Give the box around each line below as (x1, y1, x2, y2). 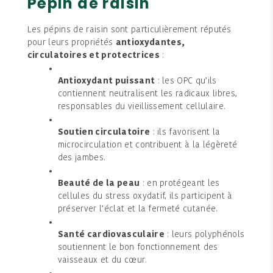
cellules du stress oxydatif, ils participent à (57, 191, 233, 201)
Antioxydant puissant (57, 76, 155, 86)
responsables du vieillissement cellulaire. (57, 102, 226, 112)
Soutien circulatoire (57, 127, 151, 137)
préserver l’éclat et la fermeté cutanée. (57, 204, 218, 214)
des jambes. (57, 153, 106, 163)
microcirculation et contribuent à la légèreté (57, 140, 238, 150)
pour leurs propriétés (27, 38, 116, 48)
